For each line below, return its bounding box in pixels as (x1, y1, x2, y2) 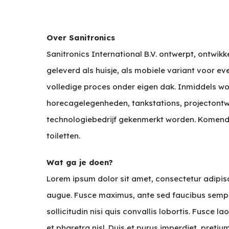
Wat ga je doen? (47, 157, 113, 167)
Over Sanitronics (47, 33, 116, 42)
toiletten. (47, 131, 81, 141)
